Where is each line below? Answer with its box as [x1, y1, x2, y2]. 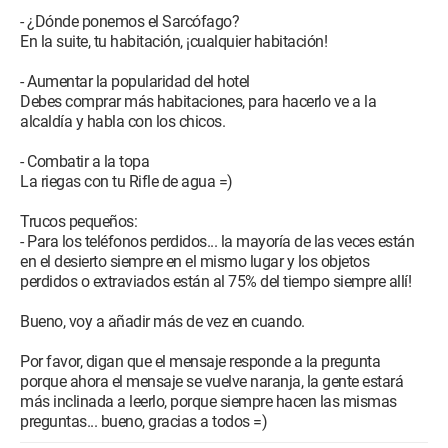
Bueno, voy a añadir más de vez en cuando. [20, 312, 305, 331]
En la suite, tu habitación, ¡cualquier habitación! [20, 32, 327, 51]
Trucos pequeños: [20, 212, 137, 231]
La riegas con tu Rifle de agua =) [20, 172, 233, 191]
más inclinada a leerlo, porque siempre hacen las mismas [20, 392, 397, 411]
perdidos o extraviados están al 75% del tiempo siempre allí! [20, 272, 411, 291]
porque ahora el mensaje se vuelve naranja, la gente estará [20, 372, 403, 391]
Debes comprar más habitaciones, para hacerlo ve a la [20, 92, 376, 111]
